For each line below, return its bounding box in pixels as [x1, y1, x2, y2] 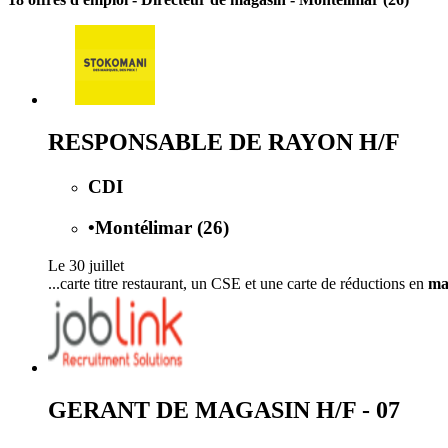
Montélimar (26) [95, 216, 229, 238]
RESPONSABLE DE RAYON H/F [48, 128, 400, 155]
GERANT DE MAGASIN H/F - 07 [48, 397, 400, 424]
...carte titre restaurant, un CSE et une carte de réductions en [48, 275, 428, 293]
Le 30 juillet [48, 257, 124, 275]
